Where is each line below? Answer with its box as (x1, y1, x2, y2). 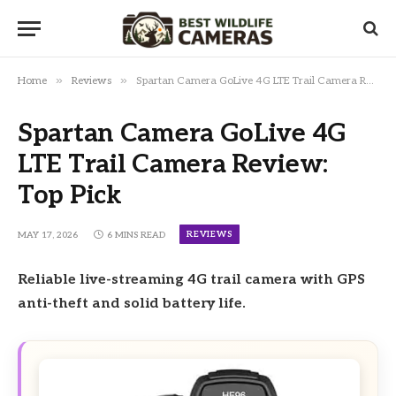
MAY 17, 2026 (18, 230, 78, 241)
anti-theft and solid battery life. (18, 295, 246, 312)
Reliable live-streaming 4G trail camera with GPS (18, 271, 365, 288)
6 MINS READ (107, 230, 165, 241)
